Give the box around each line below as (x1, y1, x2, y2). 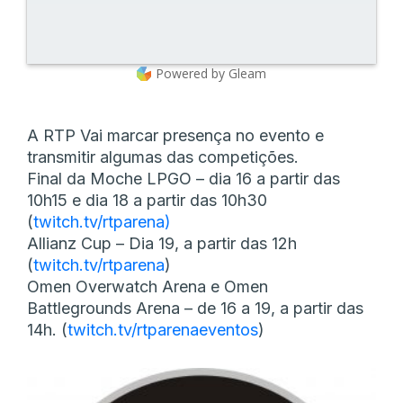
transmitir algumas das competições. (27, 148, 299, 167)
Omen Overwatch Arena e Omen (27, 277, 268, 297)
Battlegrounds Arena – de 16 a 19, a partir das (27, 299, 363, 318)
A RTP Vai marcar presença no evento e (27, 126, 324, 146)
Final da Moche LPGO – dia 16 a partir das (27, 169, 340, 189)
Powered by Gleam (156, 65, 266, 83)
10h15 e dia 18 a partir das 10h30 (27, 191, 267, 210)
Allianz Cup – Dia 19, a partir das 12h (27, 234, 297, 254)
